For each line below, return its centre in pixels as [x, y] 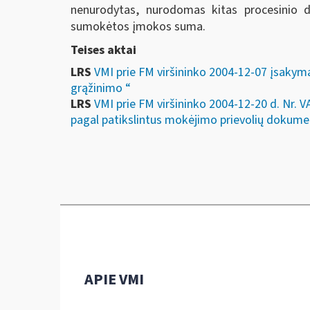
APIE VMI [114, 280]
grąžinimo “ [101, 88]
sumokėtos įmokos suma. [138, 27]
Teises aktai [103, 50]
